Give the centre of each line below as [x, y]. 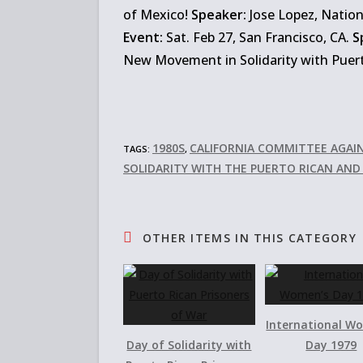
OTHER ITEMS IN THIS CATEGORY [248, 238]
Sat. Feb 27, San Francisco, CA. [258, 37]
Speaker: [219, 15]
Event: [143, 37]
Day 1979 [331, 345]
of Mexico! [157, 15]
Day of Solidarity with [189, 345]
